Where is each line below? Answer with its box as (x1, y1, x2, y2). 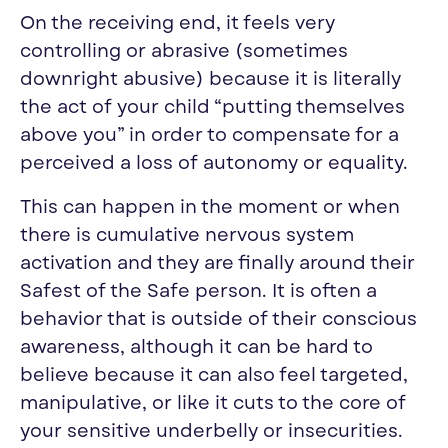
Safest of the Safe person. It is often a (20, 280, 377, 304)
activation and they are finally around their (20, 252, 415, 276)
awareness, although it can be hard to (20, 336, 373, 360)
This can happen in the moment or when (20, 196, 400, 220)
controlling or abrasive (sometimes (20, 40, 348, 64)
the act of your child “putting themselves (20, 96, 405, 120)
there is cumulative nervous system (20, 224, 354, 248)
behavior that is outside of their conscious (20, 308, 417, 332)
